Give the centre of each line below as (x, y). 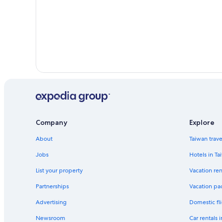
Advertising (51, 202)
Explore (202, 123)
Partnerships (52, 187)
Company (52, 123)
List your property (59, 171)
